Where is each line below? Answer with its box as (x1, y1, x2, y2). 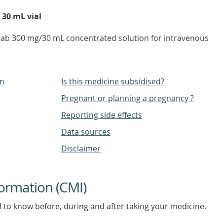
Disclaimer (61, 143, 101, 154)
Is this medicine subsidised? (61, 76, 164, 87)
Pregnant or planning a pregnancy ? (61, 93, 194, 104)
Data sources (61, 126, 110, 137)
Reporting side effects (61, 110, 142, 120)
